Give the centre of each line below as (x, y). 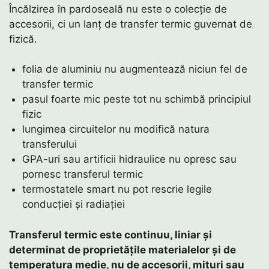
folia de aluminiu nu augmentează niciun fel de (135, 69)
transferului (50, 144)
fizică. (23, 39)
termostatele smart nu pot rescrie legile (117, 189)
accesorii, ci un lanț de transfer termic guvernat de (131, 24)
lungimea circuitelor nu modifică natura (116, 129)
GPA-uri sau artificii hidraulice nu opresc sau (130, 159)
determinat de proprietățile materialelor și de (122, 249)
